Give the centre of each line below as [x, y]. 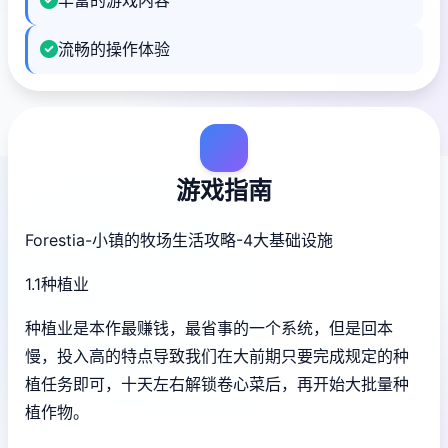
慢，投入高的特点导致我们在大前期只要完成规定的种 [217, 355]
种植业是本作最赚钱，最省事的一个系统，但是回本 [209, 327]
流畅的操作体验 [114, 48]
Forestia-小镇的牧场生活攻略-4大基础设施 [179, 239]
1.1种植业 [57, 283]
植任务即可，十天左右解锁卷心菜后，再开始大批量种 [217, 383]
